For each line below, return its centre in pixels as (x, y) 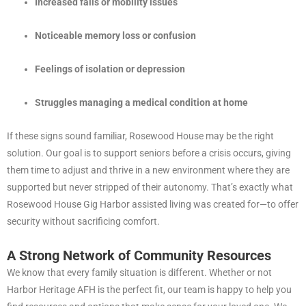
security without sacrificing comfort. (83, 222)
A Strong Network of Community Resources (139, 256)
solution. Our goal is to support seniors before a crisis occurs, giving (149, 153)
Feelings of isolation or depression (110, 69)
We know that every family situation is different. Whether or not (139, 273)
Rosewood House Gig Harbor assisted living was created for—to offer (153, 205)
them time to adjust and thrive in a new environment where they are (148, 170)
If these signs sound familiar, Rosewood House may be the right (140, 136)
